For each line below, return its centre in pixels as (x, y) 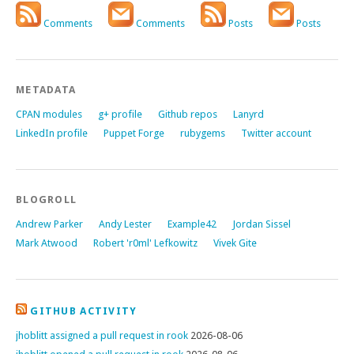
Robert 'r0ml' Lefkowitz (145, 243)
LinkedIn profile (52, 133)
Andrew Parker (49, 224)
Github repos (188, 114)
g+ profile (120, 114)
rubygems (203, 133)
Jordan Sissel (262, 224)
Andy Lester (125, 224)
